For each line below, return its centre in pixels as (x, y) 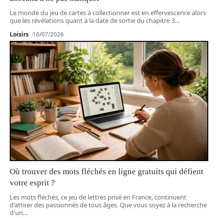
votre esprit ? (32, 182)
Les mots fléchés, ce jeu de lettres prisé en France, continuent (98, 197)
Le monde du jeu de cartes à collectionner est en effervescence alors (108, 13)
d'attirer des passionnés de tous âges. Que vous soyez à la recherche (108, 205)
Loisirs (19, 35)
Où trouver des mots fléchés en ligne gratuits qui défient (107, 171)
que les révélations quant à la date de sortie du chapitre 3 (92, 21)
